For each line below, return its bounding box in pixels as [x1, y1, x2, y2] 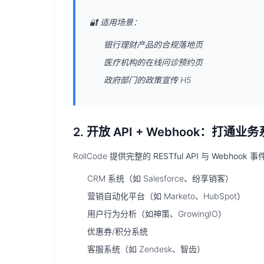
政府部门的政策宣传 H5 [104, 75, 191, 85]
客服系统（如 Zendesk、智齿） [87, 244, 205, 254]
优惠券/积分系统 [87, 226, 148, 236]
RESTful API [153, 151, 199, 161]
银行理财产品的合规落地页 [104, 39, 203, 49]
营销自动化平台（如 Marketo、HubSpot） [87, 191, 245, 201]
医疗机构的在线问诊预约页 [104, 57, 203, 67]
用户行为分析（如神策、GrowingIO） [87, 209, 226, 219]
